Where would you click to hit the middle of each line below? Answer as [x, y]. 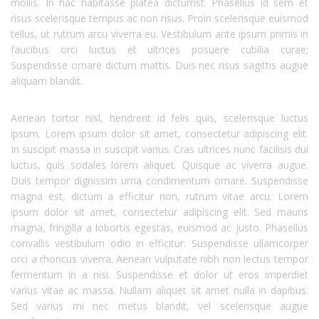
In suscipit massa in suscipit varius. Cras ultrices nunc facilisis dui [159, 149]
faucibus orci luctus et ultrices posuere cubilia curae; [159, 49]
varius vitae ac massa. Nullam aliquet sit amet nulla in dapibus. [159, 290]
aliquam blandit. [47, 81]
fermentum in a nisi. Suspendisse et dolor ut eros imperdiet [159, 274]
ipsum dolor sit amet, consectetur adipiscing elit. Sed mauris [159, 212]
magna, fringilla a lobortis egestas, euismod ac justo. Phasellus [159, 228]
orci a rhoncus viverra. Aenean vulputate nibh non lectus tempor [159, 259]
